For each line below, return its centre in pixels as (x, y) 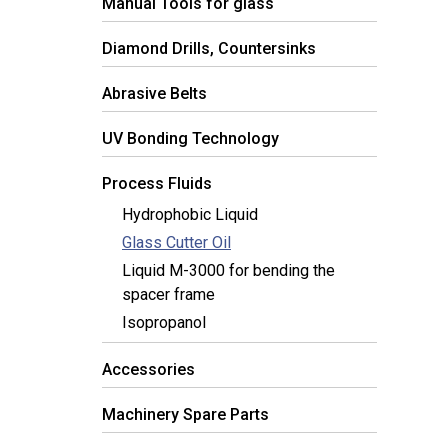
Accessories (148, 370)
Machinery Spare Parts (185, 415)
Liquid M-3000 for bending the (228, 271)
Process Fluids (157, 184)
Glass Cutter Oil (176, 243)
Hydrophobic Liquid (190, 215)
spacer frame (168, 295)
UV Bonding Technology (190, 139)
